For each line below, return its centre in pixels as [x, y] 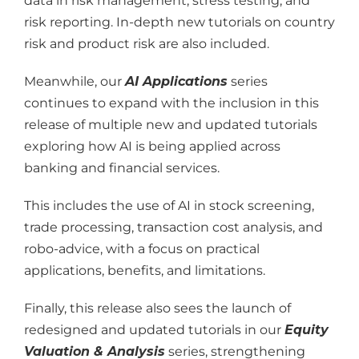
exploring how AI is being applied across [152, 146]
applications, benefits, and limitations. [144, 270]
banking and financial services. [121, 168]
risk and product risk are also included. [146, 44]
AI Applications [176, 81]
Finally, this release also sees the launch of [157, 308]
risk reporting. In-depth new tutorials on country [179, 22]
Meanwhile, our [74, 81]
